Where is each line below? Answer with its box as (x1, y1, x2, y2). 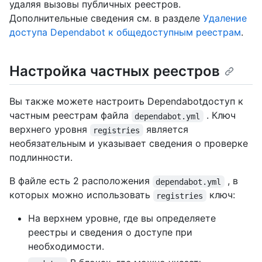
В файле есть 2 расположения (9, 175, 153, 187)
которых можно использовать (9, 189, 153, 201)
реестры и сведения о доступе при (28, 226, 192, 239)
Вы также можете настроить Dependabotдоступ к (9, 95, 243, 108)
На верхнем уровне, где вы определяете (28, 212, 216, 225)
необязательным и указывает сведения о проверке (9, 137, 248, 150)
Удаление (203, 12, 247, 25)
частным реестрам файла (9, 109, 132, 122)
